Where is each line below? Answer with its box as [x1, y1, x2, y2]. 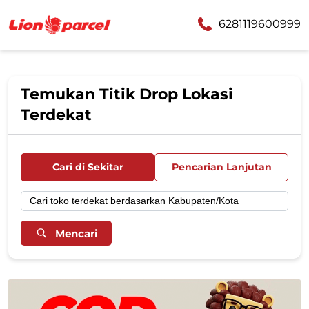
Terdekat [21, 106, 92, 124]
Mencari [55, 226, 98, 240]
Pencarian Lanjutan [171, 161, 272, 173]
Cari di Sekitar [52, 161, 123, 173]
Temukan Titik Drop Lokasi [21, 85, 233, 103]
